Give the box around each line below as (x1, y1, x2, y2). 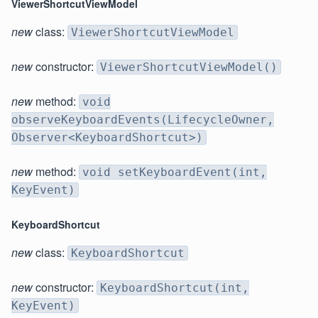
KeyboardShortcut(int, (100, 281, 249, 295)
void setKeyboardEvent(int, (82, 165, 267, 180)
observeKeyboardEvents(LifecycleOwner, (11, 113, 274, 127)
